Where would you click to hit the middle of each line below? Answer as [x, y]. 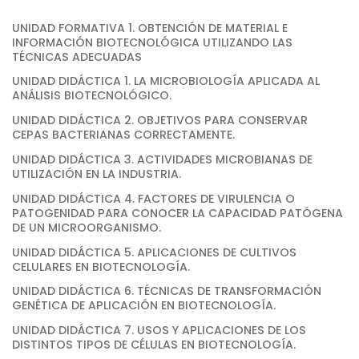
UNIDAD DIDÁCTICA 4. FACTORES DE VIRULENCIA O [153, 198]
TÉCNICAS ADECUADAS [77, 56]
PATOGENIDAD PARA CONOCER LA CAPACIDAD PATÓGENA [177, 213]
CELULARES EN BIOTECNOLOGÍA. [101, 266]
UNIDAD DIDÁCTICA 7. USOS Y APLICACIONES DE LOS [159, 331]
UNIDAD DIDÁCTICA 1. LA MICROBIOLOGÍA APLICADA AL [166, 81]
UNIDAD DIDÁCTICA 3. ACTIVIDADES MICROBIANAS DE [162, 159]
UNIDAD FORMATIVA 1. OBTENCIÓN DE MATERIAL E [150, 28]
